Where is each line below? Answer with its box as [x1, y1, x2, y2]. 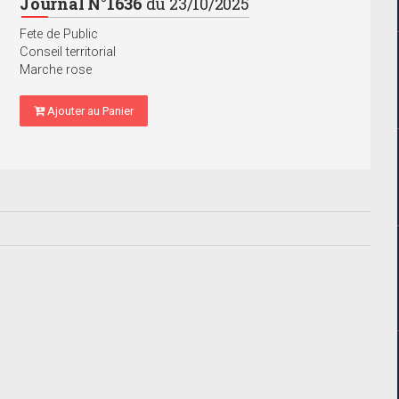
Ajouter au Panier [45, 104, 134, 118]
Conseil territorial [20, 45, 116, 61]
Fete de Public [20, 27, 98, 43]
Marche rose [20, 62, 92, 78]
